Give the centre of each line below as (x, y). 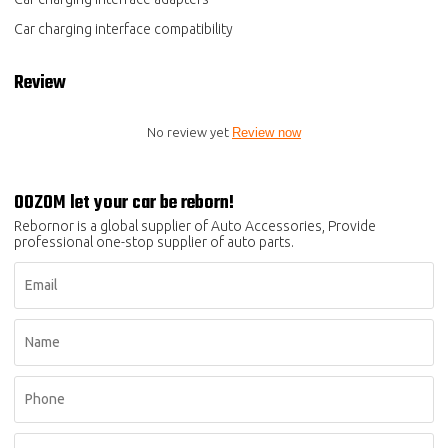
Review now (266, 133)
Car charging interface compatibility (124, 29)
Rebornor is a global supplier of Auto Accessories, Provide (195, 225)
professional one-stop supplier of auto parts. (154, 241)
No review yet (189, 132)
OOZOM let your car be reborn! (124, 202)
